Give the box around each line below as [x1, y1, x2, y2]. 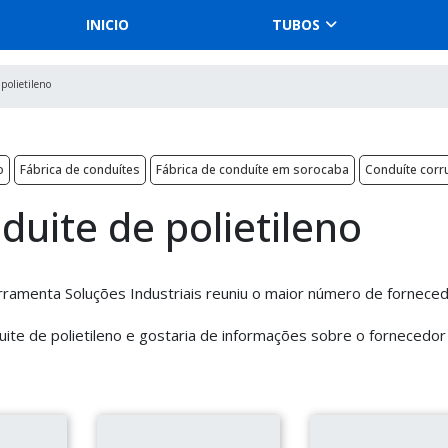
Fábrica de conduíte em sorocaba [156, 161, 349, 178]
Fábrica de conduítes [20, 161, 140, 178]
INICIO [85, 15, 129, 34]
